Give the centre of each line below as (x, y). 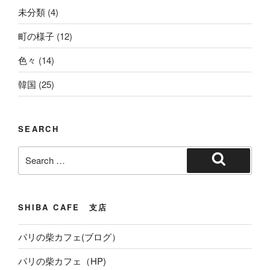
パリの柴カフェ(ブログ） (69, 236)
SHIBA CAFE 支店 (63, 207)
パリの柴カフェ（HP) (62, 260)
